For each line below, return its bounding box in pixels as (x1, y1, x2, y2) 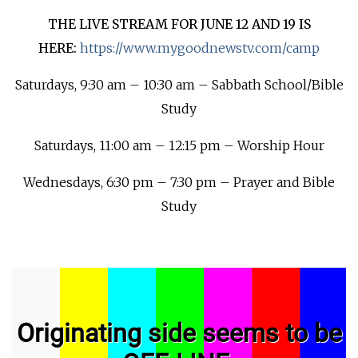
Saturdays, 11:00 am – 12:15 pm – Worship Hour (34, 137, 324, 153)
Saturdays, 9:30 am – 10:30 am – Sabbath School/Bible (14, 77, 344, 93)
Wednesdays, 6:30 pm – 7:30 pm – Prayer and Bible (23, 174, 335, 190)
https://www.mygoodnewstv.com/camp (80, 40, 320, 56)
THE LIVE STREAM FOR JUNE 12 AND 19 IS (47, 16, 311, 32)
